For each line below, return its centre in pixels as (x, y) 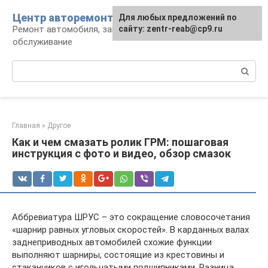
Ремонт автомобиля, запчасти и (80, 29)
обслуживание (42, 42)
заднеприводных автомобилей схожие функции (112, 242)
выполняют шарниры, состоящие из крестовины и (118, 255)
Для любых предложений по (178, 17)
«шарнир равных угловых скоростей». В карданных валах (130, 230)
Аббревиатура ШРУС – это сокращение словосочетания (131, 217)
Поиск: (26, 66)
